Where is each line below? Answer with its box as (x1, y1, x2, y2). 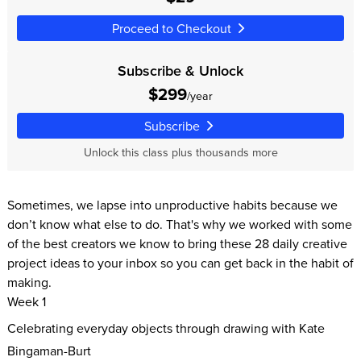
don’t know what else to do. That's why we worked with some (6, 215, 352, 234)
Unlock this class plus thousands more (83, 143, 278, 160)
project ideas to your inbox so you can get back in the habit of (6, 254, 354, 272)
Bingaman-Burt (6, 341, 91, 359)
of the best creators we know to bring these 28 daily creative (6, 234, 347, 253)
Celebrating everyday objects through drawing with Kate (6, 318, 325, 337)
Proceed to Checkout (112, 19, 232, 37)
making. (6, 273, 55, 292)
